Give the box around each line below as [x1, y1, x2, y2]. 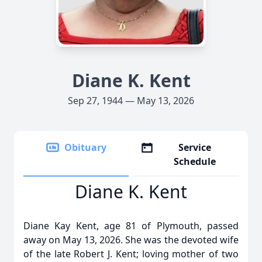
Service [178, 141, 212, 154]
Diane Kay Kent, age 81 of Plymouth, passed [23, 219, 239, 232]
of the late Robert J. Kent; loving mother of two [23, 247, 239, 260]
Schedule [174, 155, 216, 168]
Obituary [64, 141, 106, 154]
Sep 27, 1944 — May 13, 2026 [68, 94, 194, 107]
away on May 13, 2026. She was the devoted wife [23, 233, 239, 246]
